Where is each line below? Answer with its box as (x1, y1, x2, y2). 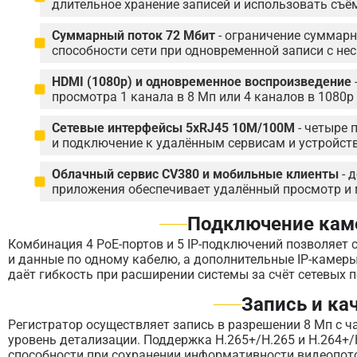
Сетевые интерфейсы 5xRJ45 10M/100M (52, 120, 295, 135)
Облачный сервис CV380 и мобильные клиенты (52, 167, 339, 182)
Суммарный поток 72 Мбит (52, 28, 215, 43)
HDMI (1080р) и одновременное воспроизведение (52, 74, 351, 89)
